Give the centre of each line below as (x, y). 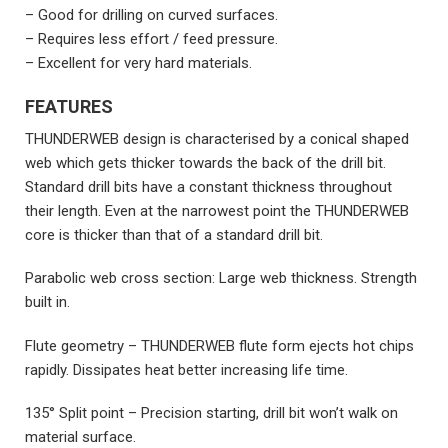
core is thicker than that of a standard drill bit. (174, 234)
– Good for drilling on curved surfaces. (151, 15)
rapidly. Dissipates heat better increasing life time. (186, 369)
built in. (47, 302)
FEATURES (69, 106)
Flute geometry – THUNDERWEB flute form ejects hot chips (219, 345)
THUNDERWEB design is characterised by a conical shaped (217, 138)
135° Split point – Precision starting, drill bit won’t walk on (211, 413)
